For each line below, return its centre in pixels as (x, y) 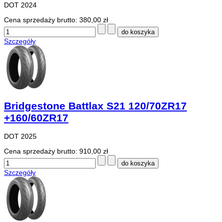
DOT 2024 (20, 5)
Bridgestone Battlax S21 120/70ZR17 (95, 106)
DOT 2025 (20, 137)
